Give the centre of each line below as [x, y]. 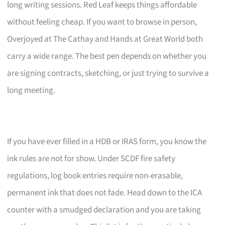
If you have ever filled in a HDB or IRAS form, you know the [107, 141]
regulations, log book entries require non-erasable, [95, 176]
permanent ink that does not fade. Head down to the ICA [105, 193]
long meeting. [31, 90]
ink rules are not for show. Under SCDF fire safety [91, 158]
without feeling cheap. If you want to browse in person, [102, 22]
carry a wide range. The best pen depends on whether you [107, 56]
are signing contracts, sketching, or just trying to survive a [108, 73]
